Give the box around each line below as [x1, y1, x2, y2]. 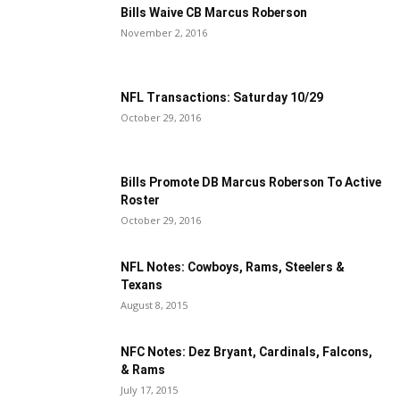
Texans [121, 278, 162, 292]
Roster [121, 193, 160, 207]
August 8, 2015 [121, 298, 187, 312]
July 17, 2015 [121, 383, 178, 396]
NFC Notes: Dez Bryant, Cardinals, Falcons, [121, 345, 372, 359]
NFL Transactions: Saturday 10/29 [121, 90, 323, 104]
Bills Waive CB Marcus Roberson [121, 5, 307, 20]
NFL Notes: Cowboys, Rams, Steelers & [121, 260, 345, 274]
